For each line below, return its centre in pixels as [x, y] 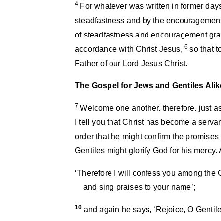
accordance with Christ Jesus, [130, 49]
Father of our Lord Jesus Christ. [131, 63]
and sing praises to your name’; [135, 187]
